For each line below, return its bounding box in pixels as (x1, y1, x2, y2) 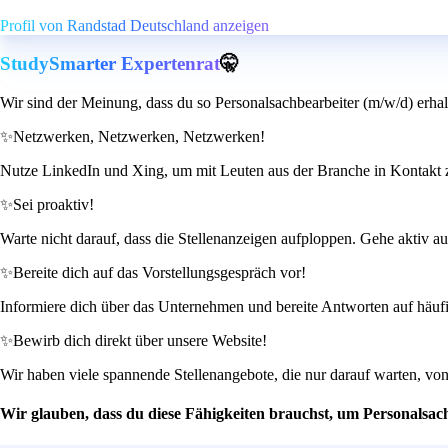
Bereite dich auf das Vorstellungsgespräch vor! (13, 264, 306, 282)
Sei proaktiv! (13, 196, 94, 214)
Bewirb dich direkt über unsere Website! (13, 332, 267, 350)
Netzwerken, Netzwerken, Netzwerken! (13, 128, 265, 146)
